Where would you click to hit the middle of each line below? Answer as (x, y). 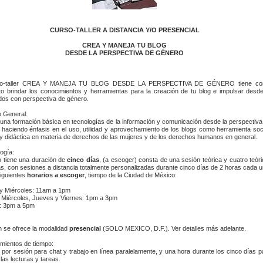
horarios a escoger (56, 175)
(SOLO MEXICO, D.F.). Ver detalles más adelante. (173, 228)
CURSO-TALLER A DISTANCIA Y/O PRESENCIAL (124, 30)
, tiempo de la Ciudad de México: (131, 175)
